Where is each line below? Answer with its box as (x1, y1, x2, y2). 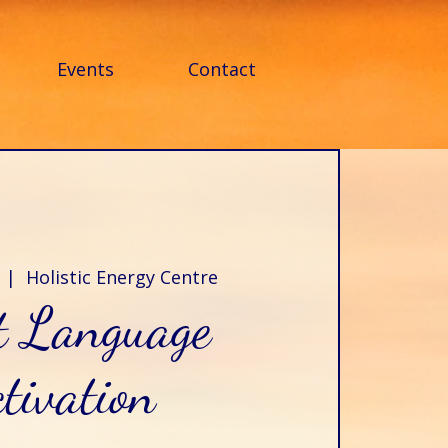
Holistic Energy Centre (25, 264, 218, 289)
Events (57, 57, 114, 81)
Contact (188, 57, 256, 81)
